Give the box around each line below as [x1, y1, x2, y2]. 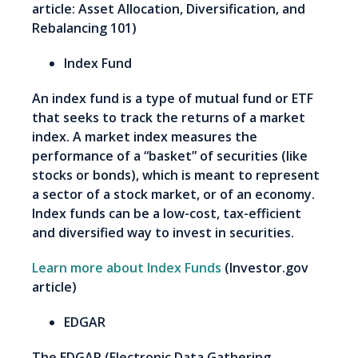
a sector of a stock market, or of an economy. [32, 185, 315, 204]
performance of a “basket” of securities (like [32, 147, 308, 165]
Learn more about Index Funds [32, 259, 221, 277]
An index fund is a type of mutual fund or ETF [32, 89, 313, 108]
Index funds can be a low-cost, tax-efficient [32, 205, 301, 223]
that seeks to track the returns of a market [32, 109, 305, 127]
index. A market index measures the [32, 128, 257, 146]
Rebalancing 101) [32, 19, 137, 38]
